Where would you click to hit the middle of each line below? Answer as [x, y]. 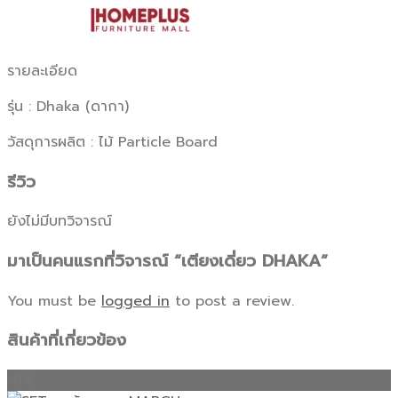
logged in [135, 301]
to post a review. [232, 301]
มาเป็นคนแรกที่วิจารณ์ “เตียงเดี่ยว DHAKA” [167, 262]
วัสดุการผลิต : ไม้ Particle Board [112, 142]
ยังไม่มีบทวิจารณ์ [60, 222]
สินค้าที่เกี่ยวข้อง [67, 341]
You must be [54, 301]
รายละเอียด [42, 71]
